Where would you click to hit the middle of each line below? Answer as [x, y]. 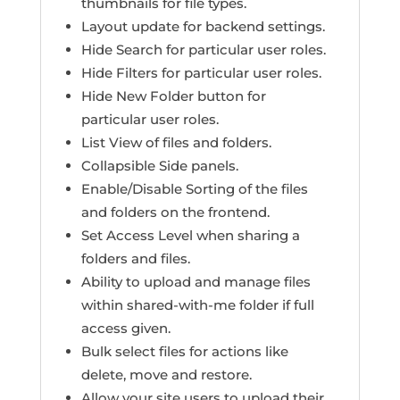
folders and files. [135, 259]
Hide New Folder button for [173, 96]
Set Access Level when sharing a [190, 236]
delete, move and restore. [166, 375]
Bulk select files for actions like [184, 352]
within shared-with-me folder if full [197, 305]
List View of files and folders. [176, 143]
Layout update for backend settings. [203, 27]
